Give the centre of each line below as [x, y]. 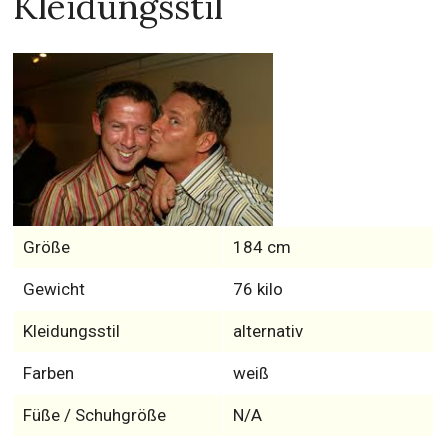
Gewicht [53, 289]
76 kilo [257, 289]
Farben [48, 373]
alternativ [267, 331]
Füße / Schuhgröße [94, 415]
